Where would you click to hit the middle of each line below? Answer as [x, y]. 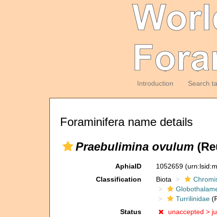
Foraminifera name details [126, 122]
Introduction [155, 83]
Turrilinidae [193, 199]
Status [131, 212]
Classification [118, 179]
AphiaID [128, 166]
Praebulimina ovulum [135, 147]
